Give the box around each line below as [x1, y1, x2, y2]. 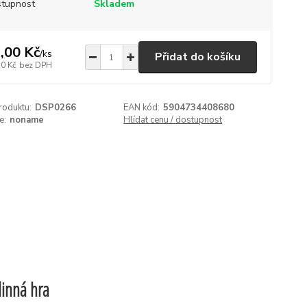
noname [9, 114, 44, 126]
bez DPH [19, 59, 52, 71]
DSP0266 [34, 101, 76, 114]
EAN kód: [123, 101, 160, 114]
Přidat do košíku [154, 49, 241, 64]
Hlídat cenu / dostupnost [123, 114, 223, 126]
